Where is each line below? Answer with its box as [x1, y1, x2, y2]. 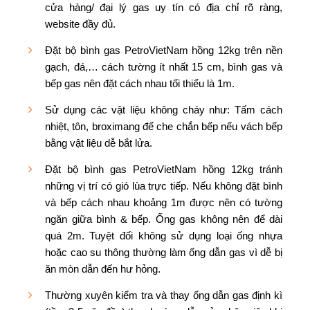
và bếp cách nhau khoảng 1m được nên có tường [45, 196, 282, 208]
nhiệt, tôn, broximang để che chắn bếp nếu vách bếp [45, 120, 282, 132]
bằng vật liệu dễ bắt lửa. [45, 136, 152, 149]
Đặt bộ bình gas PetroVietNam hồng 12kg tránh [45, 163, 282, 175]
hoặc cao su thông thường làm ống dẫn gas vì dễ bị [45, 246, 282, 258]
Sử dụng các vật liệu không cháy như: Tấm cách [45, 103, 282, 116]
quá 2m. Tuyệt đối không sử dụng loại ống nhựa [45, 229, 282, 241]
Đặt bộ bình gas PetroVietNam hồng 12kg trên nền [45, 44, 282, 56]
